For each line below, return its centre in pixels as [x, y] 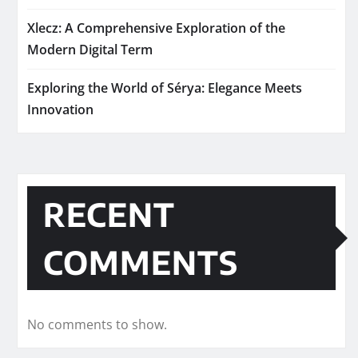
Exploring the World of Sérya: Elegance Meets [165, 88]
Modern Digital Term [90, 50]
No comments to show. [97, 325]
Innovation [60, 110]
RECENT [109, 215]
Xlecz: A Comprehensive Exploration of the [156, 28]
